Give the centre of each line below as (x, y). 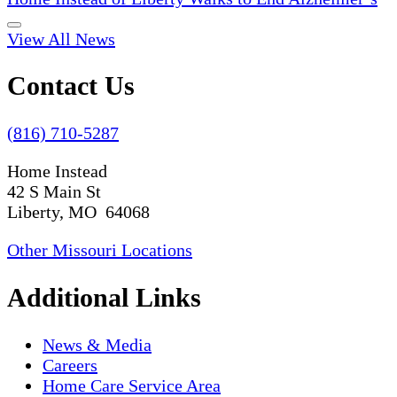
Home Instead (57, 171)
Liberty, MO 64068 (78, 212)
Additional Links (104, 298)
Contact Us (71, 86)
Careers (70, 366)
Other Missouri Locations (100, 250)
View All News (61, 39)
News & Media (97, 345)
